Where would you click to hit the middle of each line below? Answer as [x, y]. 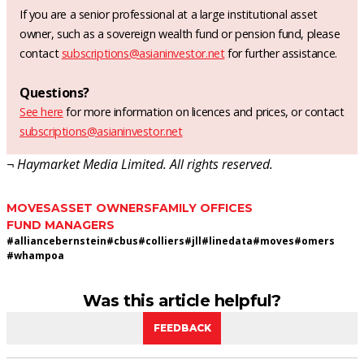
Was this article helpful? [182, 300]
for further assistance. [281, 53]
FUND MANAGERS [61, 225]
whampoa [39, 255]
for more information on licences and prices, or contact [204, 111]
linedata [231, 240]
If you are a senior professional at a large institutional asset [169, 14]
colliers [165, 240]
